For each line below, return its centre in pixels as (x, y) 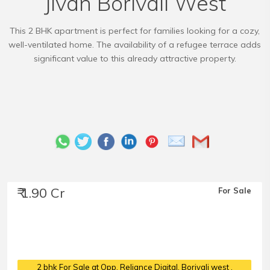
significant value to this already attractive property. (135, 58)
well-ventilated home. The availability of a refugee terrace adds (135, 45)
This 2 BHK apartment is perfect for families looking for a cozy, (135, 31)
